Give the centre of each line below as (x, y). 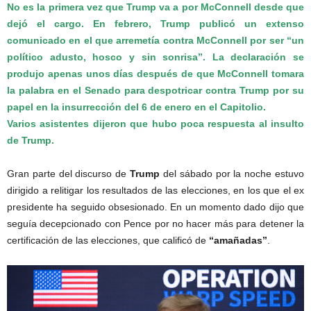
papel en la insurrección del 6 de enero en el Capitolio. (136, 107)
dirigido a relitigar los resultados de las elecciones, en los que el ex (155, 191)
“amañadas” (238, 241)
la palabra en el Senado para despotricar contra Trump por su (155, 91)
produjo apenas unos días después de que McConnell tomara (155, 74)
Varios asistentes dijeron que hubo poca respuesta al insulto (155, 124)
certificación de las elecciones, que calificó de (108, 241)
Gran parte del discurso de (69, 174)
